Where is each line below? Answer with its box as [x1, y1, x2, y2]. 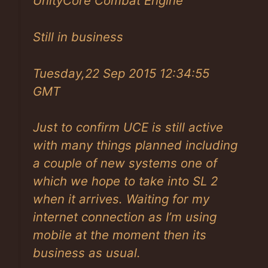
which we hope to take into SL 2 [33, 173, 218, 189]
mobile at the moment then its [33, 227, 206, 243]
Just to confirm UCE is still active [33, 120, 223, 135]
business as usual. [33, 245, 141, 261]
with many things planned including [33, 138, 237, 153]
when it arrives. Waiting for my [33, 191, 209, 207]
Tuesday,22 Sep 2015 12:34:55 [33, 65, 209, 81]
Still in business [33, 29, 123, 44]
